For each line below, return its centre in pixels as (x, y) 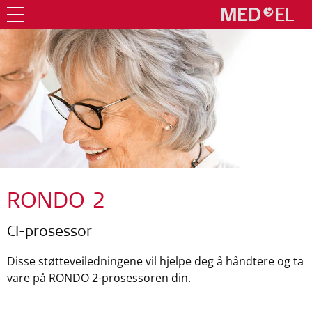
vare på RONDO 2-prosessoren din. (99, 278)
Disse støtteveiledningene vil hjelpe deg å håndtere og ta (155, 261)
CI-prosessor (49, 233)
